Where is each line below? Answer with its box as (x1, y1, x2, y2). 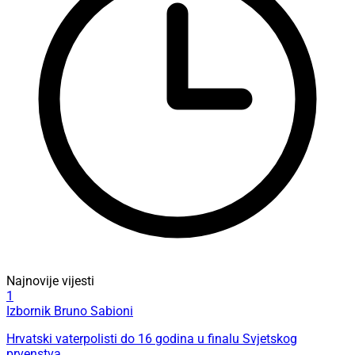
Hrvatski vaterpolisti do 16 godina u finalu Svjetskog (6, 331, 297, 347)
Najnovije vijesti (6, 273, 94, 289)
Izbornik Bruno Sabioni (6, 303, 133, 319)
